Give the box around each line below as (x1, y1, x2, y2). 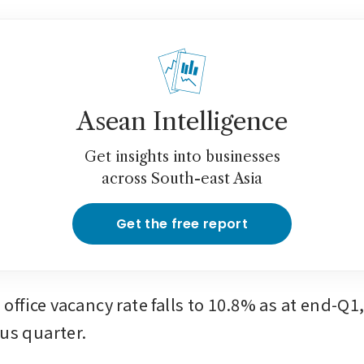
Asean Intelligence (76, 106, 288, 137)
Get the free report (115, 214, 249, 234)
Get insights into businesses (84, 148, 280, 167)
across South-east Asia (102, 170, 262, 188)
